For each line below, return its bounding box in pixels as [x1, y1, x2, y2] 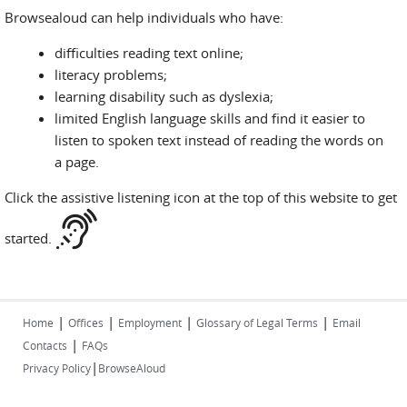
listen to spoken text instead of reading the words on [55, 131, 383, 149]
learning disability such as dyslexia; [55, 87, 277, 105]
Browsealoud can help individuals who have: [5, 8, 283, 26]
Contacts [23, 338, 67, 352]
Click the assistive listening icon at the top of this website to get [5, 188, 397, 206]
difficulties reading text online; [55, 44, 243, 62]
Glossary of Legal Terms [196, 315, 318, 330]
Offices [68, 315, 104, 330]
